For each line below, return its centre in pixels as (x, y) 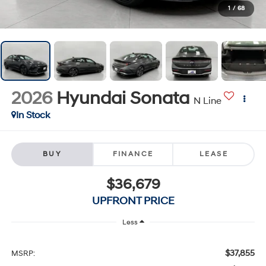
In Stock (33, 115)
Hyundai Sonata (123, 99)
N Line (207, 101)
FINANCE (133, 154)
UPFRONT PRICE (133, 201)
